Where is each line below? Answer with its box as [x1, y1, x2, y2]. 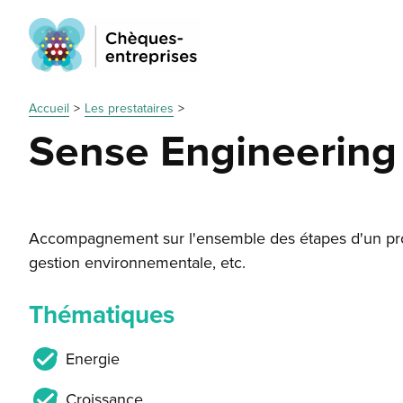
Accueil [29, 101, 69, 116]
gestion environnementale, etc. [29, 253, 246, 273]
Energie [65, 348, 120, 369]
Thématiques [29, 300, 175, 330]
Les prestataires [85, 101, 174, 116]
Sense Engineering [29, 126, 397, 178]
